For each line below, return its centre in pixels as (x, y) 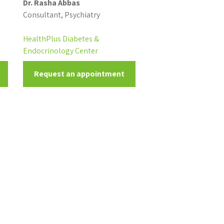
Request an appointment (79, 74)
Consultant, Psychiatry (61, 15)
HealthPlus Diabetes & (61, 39)
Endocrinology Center (60, 51)
